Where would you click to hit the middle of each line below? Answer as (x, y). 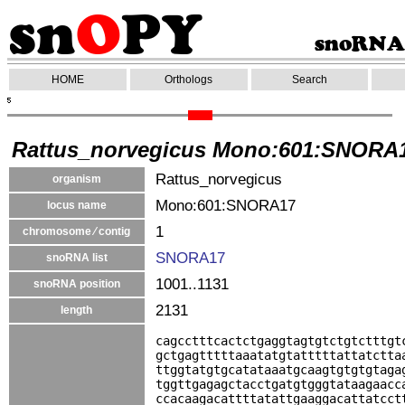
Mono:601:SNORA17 (226, 205)
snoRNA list (77, 258)
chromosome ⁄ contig (77, 231)
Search (310, 80)
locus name (77, 205)
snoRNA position (77, 284)
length (77, 310)
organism (77, 179)
